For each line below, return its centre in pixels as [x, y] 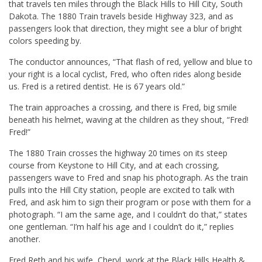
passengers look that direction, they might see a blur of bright [125, 29]
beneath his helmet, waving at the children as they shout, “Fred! [129, 120]
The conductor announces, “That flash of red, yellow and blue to [131, 62]
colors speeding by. [45, 41]
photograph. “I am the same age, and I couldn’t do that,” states [128, 215]
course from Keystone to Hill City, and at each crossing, [114, 166]
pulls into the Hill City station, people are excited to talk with [122, 190]
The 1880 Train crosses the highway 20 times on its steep [118, 153]
